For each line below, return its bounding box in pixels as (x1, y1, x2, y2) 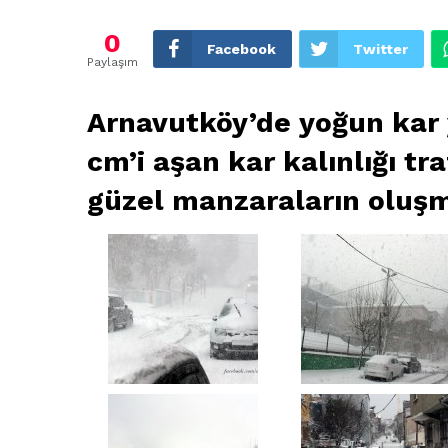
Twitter (353, 40, 408, 57)
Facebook (207, 40, 276, 57)
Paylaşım (87, 54, 138, 69)
